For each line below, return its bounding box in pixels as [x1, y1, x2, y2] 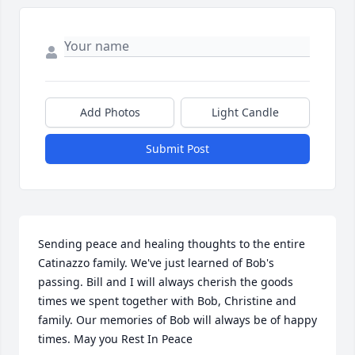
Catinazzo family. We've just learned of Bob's [38, 255, 274, 271]
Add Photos [79, 105, 140, 120]
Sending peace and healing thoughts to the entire [38, 236, 305, 252]
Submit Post [146, 141, 209, 157]
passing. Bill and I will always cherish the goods [38, 274, 293, 290]
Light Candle [212, 105, 279, 120]
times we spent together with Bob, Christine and [38, 293, 296, 309]
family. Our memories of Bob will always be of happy [38, 312, 317, 328]
